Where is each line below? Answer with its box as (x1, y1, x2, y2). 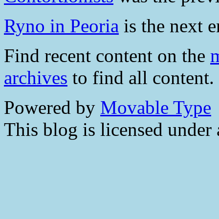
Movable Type (100, 97, 211, 118)
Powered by (4, 97, 100, 118)
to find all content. (67, 67, 214, 88)
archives (4, 67, 67, 88)
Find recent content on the (4, 45, 210, 66)
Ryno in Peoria (4, 15, 119, 37)
